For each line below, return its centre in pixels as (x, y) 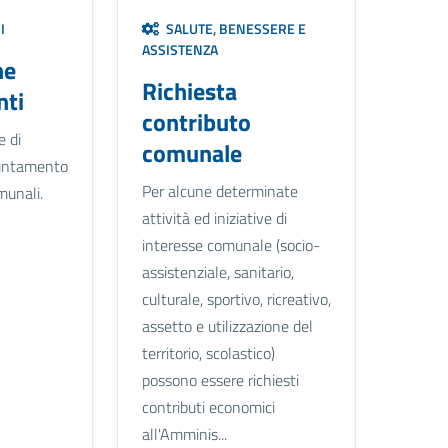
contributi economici (208, 406)
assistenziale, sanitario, (217, 271)
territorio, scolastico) (208, 352)
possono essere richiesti (220, 379)
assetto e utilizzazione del (227, 325)
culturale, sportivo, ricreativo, (236, 298)
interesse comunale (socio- (230, 244)
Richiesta (189, 90)
